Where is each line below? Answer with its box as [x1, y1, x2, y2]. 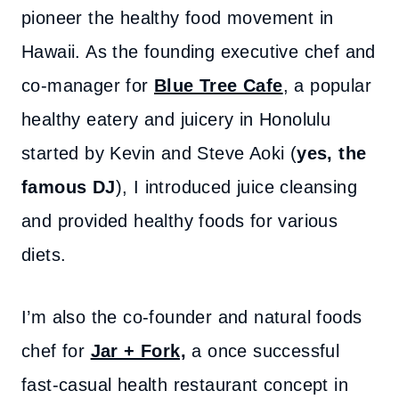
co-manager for [21, 76, 149, 95]
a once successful [186, 341, 340, 361]
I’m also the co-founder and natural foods [21, 307, 362, 327]
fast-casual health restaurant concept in [21, 375, 348, 395]
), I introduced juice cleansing [115, 177, 358, 197]
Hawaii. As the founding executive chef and [21, 42, 376, 61]
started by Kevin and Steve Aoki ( [21, 143, 297, 163]
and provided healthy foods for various [21, 211, 338, 231]
